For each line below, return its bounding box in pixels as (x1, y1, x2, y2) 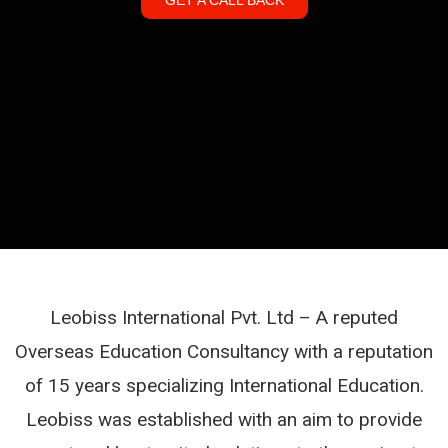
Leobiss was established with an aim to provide (26, 407, 422, 431)
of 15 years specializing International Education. (24, 373, 424, 397)
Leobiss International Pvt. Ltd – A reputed (50, 305, 398, 329)
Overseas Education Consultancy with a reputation (15, 339, 433, 363)
